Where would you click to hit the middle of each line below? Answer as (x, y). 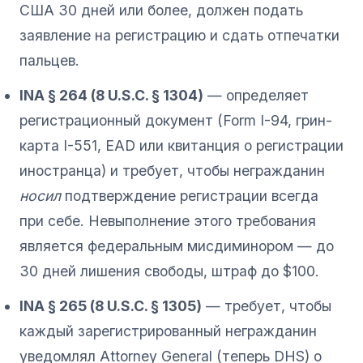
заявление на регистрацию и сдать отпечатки (179, 35)
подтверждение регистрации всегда (190, 195)
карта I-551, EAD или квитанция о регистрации (181, 145)
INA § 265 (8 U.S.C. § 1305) (111, 305)
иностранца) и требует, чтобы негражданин (172, 170)
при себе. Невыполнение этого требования (168, 220)
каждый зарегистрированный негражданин (168, 331)
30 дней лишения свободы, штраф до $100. (169, 271)
